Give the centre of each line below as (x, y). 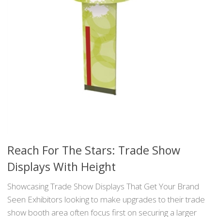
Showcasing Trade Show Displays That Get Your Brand (103, 186)
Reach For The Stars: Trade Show (94, 150)
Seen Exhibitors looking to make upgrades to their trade (106, 200)
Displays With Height (62, 167)
